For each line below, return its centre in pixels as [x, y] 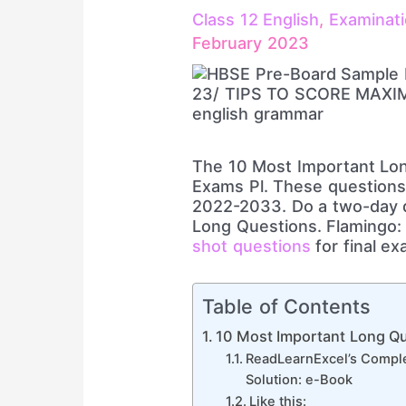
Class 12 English [256, 20]
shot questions [251, 246]
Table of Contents [287, 306]
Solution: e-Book [299, 379]
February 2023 [251, 43]
